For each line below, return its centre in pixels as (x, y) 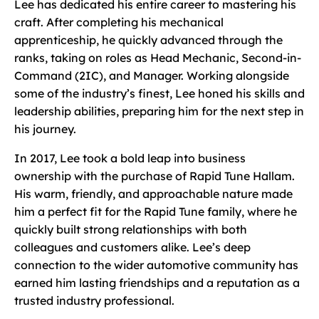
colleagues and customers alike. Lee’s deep (132, 247)
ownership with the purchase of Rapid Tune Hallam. (155, 176)
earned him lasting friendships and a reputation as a (157, 282)
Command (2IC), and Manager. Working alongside (152, 75)
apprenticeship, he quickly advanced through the (148, 40)
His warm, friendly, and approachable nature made (153, 193)
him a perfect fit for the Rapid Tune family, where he (156, 211)
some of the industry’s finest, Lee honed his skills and (159, 93)
